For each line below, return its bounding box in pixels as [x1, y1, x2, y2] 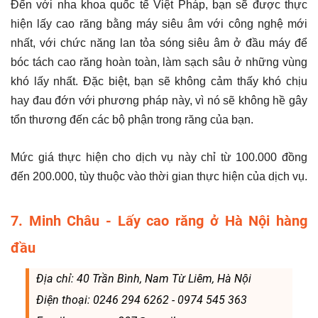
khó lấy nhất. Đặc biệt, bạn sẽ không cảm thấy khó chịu [11, 75, 307, 87]
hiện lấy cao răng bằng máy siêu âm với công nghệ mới [11, 17, 307, 30]
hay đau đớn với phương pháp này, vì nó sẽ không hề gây [11, 94, 307, 106]
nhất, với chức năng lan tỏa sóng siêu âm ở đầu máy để [11, 36, 307, 49]
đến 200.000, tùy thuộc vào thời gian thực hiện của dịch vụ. [11, 170, 307, 182]
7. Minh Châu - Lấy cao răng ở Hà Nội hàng [11, 212, 307, 229]
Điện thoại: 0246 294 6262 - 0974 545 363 [35, 292, 247, 307]
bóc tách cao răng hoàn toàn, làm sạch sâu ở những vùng [11, 55, 307, 68]
